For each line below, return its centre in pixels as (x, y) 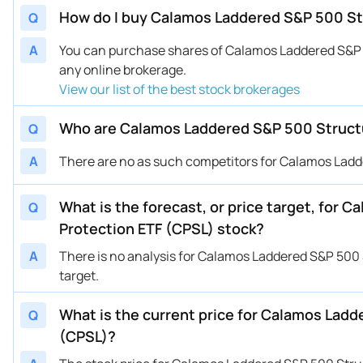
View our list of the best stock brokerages (179, 90)
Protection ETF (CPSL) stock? (162, 229)
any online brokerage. (123, 70)
